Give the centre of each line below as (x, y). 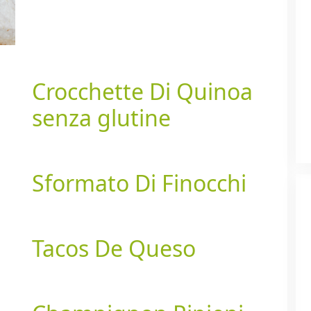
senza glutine (101, 117)
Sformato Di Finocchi (139, 183)
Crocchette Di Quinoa (142, 91)
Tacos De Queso (114, 248)
